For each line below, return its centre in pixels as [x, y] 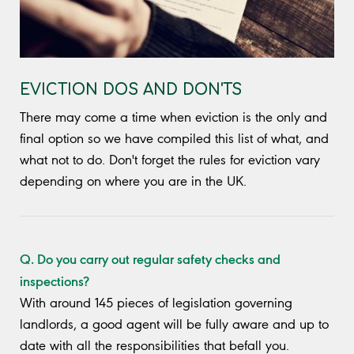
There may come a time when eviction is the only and [173, 117]
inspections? [55, 281]
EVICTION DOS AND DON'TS [131, 90]
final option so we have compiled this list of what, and [174, 139]
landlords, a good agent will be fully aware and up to [174, 324]
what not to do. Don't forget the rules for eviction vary [170, 160]
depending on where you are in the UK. [133, 181]
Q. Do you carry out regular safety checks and [150, 259]
